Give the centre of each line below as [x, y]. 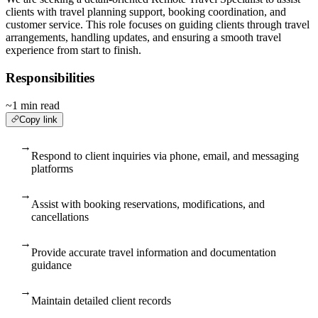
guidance [51, 265]
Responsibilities [50, 78]
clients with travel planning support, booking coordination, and [146, 12]
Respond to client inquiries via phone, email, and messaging [165, 155]
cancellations [60, 216]
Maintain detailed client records [101, 300]
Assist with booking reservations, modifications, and [148, 204]
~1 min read [33, 105]
